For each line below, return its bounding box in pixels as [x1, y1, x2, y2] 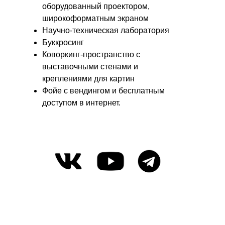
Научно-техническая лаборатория [42, 26, 169, 35]
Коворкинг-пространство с [42, 50, 140, 59]
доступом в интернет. [42, 98, 121, 107]
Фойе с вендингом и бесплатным [42, 86, 165, 95]
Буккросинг [42, 38, 84, 47]
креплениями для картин [42, 74, 135, 83]
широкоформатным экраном [42, 14, 149, 23]
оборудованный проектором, [42, 2, 150, 11]
